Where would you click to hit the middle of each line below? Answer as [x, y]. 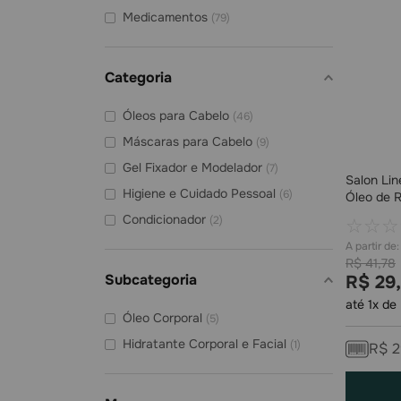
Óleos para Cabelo [176, 115]
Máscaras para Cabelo [188, 141]
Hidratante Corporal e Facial [205, 344]
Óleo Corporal [162, 318]
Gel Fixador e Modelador [192, 167]
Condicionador [164, 219]
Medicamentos [165, 17]
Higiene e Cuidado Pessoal [199, 193]
